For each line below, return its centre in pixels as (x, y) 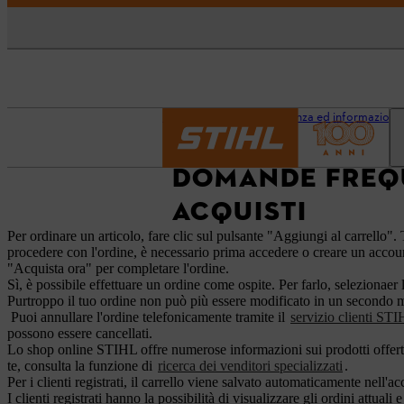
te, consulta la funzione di (82, 366)
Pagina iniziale (199, 118)
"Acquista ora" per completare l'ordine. (118, 268)
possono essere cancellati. (80, 333)
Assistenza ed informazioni (328, 118)
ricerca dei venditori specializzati (250, 366)
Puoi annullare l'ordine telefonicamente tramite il (148, 317)
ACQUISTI (239, 211)
